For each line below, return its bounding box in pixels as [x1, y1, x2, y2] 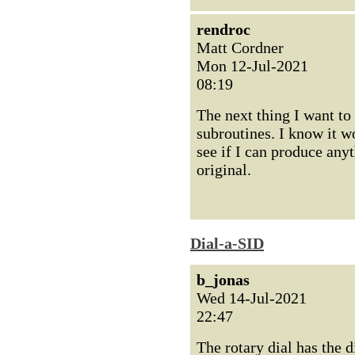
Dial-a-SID [190, 235, 264, 252]
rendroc [197, 21, 250, 38]
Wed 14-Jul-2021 [197, 289, 307, 307]
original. [197, 161, 251, 178]
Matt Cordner [197, 39, 284, 56]
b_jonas [197, 271, 250, 288]
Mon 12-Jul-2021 [197, 57, 308, 74]
